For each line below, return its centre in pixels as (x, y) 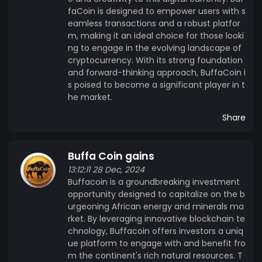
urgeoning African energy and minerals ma (156, 206)
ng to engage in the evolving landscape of (155, 48)
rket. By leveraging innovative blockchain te (156, 218)
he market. (90, 97)
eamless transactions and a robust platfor (154, 23)
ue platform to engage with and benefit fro (157, 243)
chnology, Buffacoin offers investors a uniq (156, 231)
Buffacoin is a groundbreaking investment (154, 182)
